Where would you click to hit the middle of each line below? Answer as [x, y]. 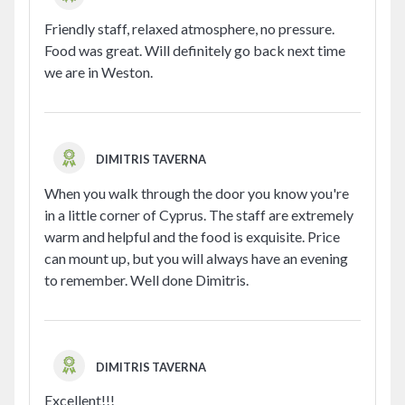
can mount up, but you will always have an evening [196, 258]
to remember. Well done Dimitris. [146, 279]
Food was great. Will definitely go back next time [195, 51]
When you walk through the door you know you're [197, 193]
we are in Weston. [99, 72]
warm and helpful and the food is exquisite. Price [192, 236]
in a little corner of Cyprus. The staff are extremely [199, 214]
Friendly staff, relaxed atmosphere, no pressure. [189, 29]
